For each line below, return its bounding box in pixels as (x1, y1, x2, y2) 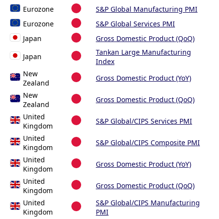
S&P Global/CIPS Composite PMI (96, 138, 200, 148)
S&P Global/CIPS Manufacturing (96, 198, 200, 208)
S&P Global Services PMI (96, 19, 175, 29)
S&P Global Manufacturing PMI (96, 4, 197, 14)
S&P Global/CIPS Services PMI (96, 116, 192, 126)
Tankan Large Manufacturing (96, 47, 191, 57)
